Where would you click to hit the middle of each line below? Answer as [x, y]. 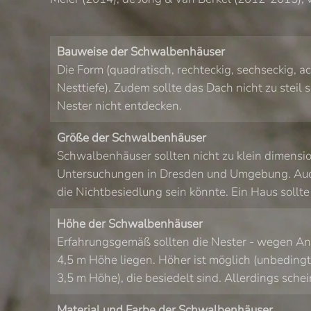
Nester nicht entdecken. [119, 106]
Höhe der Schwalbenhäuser [130, 224]
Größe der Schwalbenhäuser [132, 138]
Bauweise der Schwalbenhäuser [141, 52]
